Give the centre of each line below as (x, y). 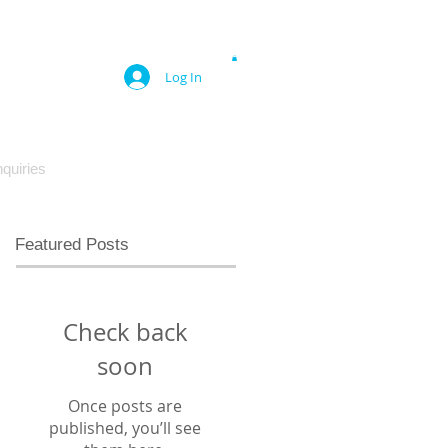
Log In (183, 76)
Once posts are (125, 406)
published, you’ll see (125, 428)
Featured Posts (72, 244)
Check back (125, 332)
